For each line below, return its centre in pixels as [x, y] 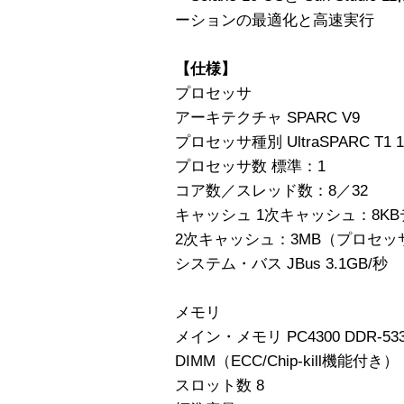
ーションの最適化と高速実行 [275, 20]
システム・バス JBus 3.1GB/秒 [281, 263]
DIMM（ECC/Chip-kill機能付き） [287, 361]
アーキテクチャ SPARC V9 [267, 117]
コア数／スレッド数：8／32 [271, 190]
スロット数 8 [220, 385]
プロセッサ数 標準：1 [250, 166]
